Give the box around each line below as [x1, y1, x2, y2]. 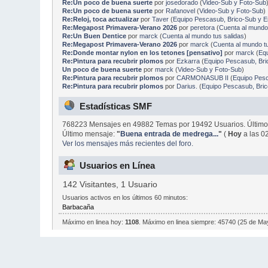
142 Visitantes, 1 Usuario [63, 179, 158, 189]
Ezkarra [176, 57, 200, 65]
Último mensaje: [62, 130, 117, 139]
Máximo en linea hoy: [62, 218, 125, 226]
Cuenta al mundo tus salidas [162, 32, 244, 39]
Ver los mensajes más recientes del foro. [62, 139, 194, 148]
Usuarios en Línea [80, 160, 156, 170]
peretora [190, 23, 215, 31]
